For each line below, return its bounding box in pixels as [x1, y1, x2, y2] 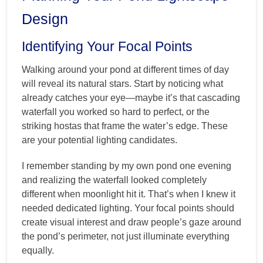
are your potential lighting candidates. [22, 135, 177, 146]
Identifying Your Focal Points [22, 39, 193, 55]
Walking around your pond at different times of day [22, 65, 229, 75]
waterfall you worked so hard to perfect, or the [22, 107, 210, 117]
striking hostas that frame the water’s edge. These [22, 121, 228, 131]
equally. [22, 245, 54, 256]
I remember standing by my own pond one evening [22, 161, 231, 171]
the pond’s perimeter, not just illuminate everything [22, 231, 230, 242]
